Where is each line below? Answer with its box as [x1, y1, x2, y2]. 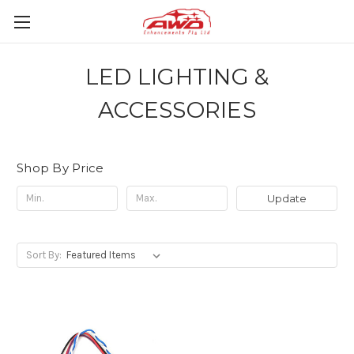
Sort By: [25, 248, 62, 261]
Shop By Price [17, 160, 104, 175]
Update [266, 191, 307, 205]
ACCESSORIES [98, 96, 256, 123]
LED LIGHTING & [85, 63, 269, 90]
